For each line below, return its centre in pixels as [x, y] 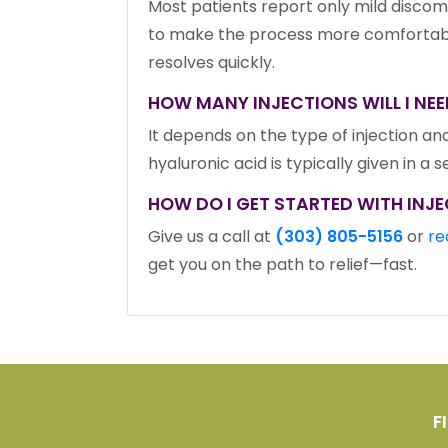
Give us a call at [211, 236]
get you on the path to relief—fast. [282, 264]
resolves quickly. [211, 62]
